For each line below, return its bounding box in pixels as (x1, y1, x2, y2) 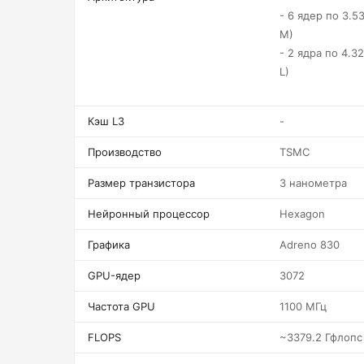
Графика (88, 238, 130, 251)
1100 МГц (279, 300, 327, 313)
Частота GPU (88, 300, 155, 313)
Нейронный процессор (88, 207, 210, 220)
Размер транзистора (88, 176, 195, 189)
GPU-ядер (88, 269, 141, 282)
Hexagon (279, 207, 325, 220)
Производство (88, 145, 162, 158)
